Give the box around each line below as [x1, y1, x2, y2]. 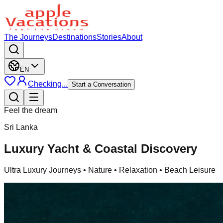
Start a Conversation [72, 81, 131, 88]
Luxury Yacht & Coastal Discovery [4, 141, 197, 155]
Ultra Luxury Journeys [4, 165, 81, 174]
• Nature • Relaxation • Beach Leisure [81, 165, 216, 174]
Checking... [28, 80, 68, 88]
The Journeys [4, 33, 52, 41]
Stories [97, 33, 121, 41]
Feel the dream [4, 106, 57, 114]
